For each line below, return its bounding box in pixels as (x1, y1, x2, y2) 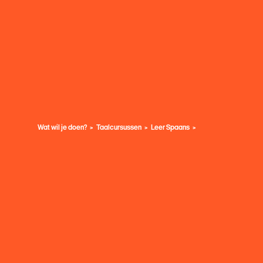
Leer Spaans (151, 123, 190, 131)
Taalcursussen (96, 123, 141, 131)
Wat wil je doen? (38, 123, 87, 131)
